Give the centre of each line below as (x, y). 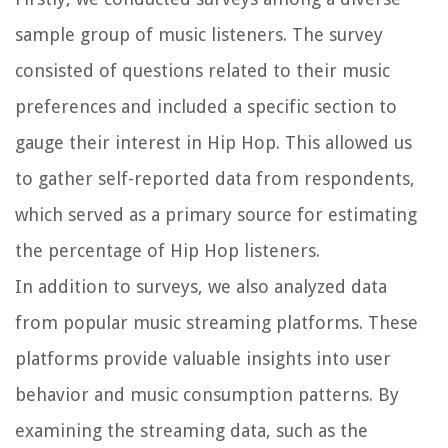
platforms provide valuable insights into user (203, 358)
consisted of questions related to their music (202, 70)
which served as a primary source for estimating (216, 214)
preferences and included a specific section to (206, 106)
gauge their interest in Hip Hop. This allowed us (213, 142)
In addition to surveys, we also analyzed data (201, 286)
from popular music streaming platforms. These (216, 322)
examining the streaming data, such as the (191, 430)
